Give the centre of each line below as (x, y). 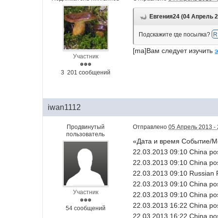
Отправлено (151, 127)
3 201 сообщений (85, 73)
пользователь (86, 134)
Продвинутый (85, 127)
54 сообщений (85, 208)
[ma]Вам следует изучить (174, 51)
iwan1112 (64, 107)
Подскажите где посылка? (175, 35)
